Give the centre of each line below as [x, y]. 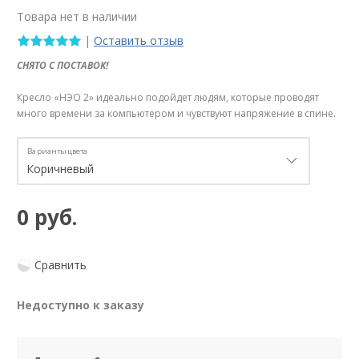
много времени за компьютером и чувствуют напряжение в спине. [176, 114]
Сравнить [61, 265]
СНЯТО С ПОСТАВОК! [63, 66]
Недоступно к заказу [81, 305]
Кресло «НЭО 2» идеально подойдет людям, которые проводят [168, 98]
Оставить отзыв [139, 40]
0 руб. [47, 218]
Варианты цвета [58, 151]
